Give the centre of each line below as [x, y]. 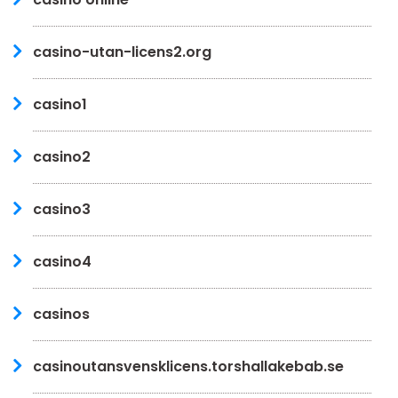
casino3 [62, 209]
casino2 [62, 156]
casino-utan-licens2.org [122, 52]
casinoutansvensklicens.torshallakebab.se [188, 366]
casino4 [62, 261]
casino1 [60, 104]
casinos [61, 314]
